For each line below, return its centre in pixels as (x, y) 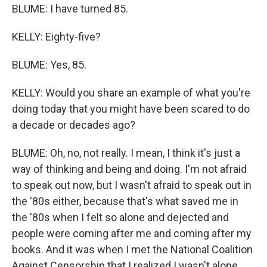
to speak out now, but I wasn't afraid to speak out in (132, 185)
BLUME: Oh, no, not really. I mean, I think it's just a (126, 153)
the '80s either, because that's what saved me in (125, 201)
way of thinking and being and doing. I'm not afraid (129, 169)
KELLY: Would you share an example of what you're (131, 92)
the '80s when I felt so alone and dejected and (120, 217)
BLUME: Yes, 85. (49, 64)
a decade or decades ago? (74, 125)
